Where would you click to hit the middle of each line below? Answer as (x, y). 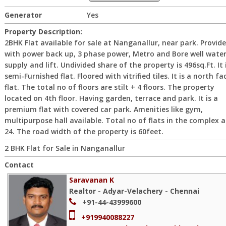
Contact (19, 165)
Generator (23, 15)
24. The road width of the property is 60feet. (84, 131)
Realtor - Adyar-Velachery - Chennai (134, 191)
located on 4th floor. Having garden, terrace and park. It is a (111, 98)
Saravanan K (92, 180)
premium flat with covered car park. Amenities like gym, (104, 109)
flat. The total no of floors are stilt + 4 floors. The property (109, 87)
